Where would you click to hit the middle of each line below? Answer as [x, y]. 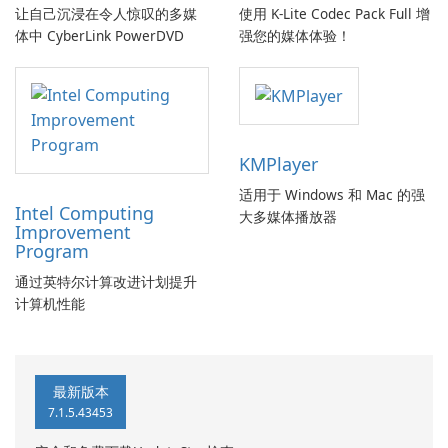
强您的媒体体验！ [295, 36]
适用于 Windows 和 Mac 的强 [332, 195]
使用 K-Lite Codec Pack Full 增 [334, 14]
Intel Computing [84, 213]
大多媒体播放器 [288, 217]
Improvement [73, 232]
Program [52, 251]
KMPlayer [278, 164]
